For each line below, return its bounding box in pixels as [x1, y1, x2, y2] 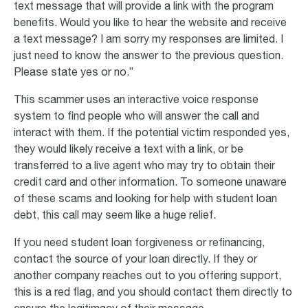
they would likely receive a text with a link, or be [14, 144, 243, 156]
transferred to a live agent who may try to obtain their [14, 161, 275, 173]
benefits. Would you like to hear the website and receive [14, 18, 287, 30]
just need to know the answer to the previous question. [14, 51, 283, 63]
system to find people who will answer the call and [14, 111, 259, 123]
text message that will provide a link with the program [14, 1, 274, 13]
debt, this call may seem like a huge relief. [14, 210, 216, 222]
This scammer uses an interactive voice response [14, 95, 258, 107]
